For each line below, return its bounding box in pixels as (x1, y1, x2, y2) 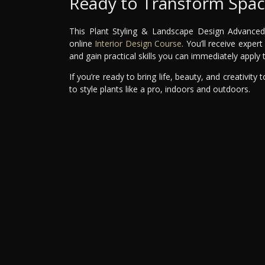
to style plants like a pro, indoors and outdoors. (69, 83, 250, 95)
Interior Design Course (95, 37, 182, 49)
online (69, 37, 95, 49)
